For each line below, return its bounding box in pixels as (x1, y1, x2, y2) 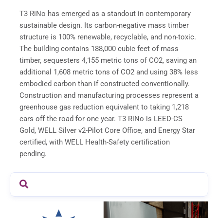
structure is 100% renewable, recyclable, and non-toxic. (19, 33, 196, 42)
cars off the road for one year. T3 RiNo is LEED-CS (19, 114, 182, 124)
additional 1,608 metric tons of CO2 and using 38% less (19, 68, 198, 77)
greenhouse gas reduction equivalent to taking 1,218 (19, 103, 189, 112)
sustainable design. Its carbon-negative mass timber (19, 21, 189, 30)
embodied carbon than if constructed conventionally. (19, 79, 190, 89)
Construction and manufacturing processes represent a (19, 91, 199, 100)
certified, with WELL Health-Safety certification (19, 138, 170, 147)
